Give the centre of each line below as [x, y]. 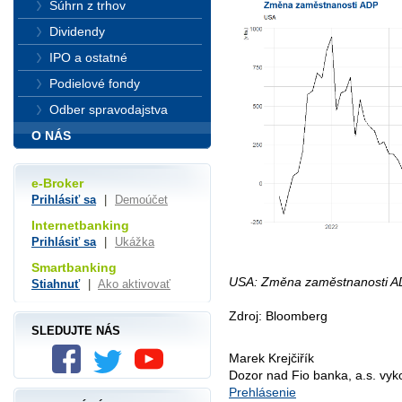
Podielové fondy [95, 83]
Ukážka [135, 242]
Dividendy [77, 31]
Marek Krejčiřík [271, 358]
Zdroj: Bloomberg [278, 315]
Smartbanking [74, 267]
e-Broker [57, 184]
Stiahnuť [56, 284]
